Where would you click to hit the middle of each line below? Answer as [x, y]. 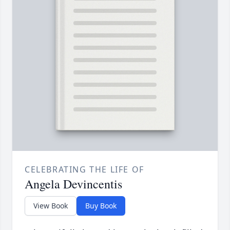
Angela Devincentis [73, 184]
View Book [51, 206]
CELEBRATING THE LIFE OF [84, 170]
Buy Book [101, 206]
